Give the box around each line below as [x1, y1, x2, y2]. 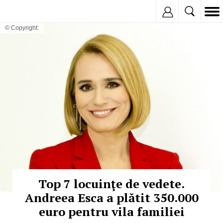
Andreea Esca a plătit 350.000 [24, 190, 199, 206]
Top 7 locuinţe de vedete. [38, 176, 185, 192]
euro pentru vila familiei [38, 204, 185, 220]
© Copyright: [5, 24, 39, 31]
